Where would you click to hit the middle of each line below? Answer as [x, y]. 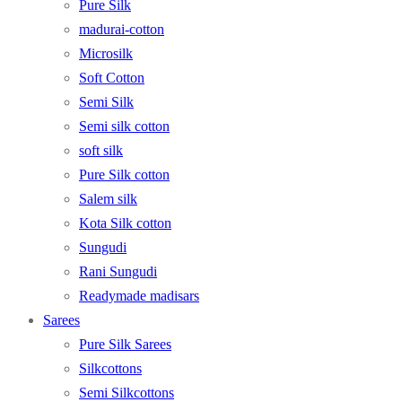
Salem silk [108, 198]
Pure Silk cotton [124, 174]
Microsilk [106, 53]
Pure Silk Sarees [125, 344]
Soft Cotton [112, 77]
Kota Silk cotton [125, 223]
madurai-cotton [122, 29]
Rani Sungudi [118, 271]
